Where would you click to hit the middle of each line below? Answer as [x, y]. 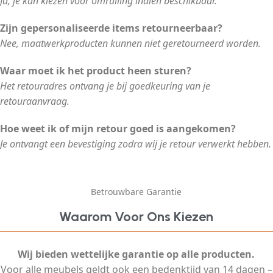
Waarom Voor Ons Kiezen [136, 217]
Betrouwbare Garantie [136, 192]
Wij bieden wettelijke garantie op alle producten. [136, 254]
